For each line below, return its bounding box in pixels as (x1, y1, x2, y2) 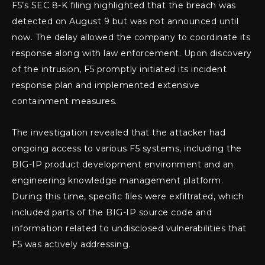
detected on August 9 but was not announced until (12, 16, 238, 27)
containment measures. (12, 96, 117, 107)
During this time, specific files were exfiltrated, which (12, 191, 244, 202)
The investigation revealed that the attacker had (12, 127, 225, 138)
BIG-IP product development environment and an (12, 159, 234, 170)
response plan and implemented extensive (12, 80, 200, 91)
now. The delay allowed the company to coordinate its (12, 32, 250, 43)
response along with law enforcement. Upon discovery (12, 48, 252, 59)
